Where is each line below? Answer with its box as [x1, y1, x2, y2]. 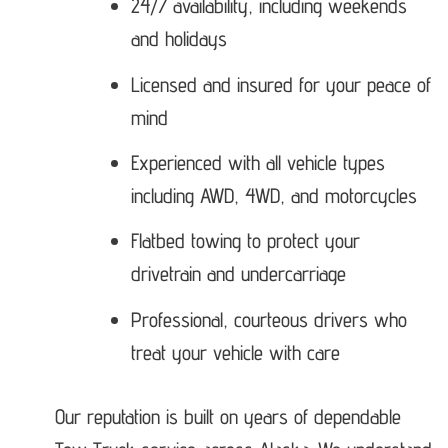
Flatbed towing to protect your [131, 228, 361, 254]
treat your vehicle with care [131, 339, 341, 365]
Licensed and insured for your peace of [131, 71, 432, 97]
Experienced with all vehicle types [131, 150, 386, 175]
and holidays [131, 26, 228, 52]
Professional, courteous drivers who [131, 306, 408, 332]
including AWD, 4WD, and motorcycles [131, 183, 418, 208]
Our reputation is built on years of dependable [55, 404, 401, 430]
